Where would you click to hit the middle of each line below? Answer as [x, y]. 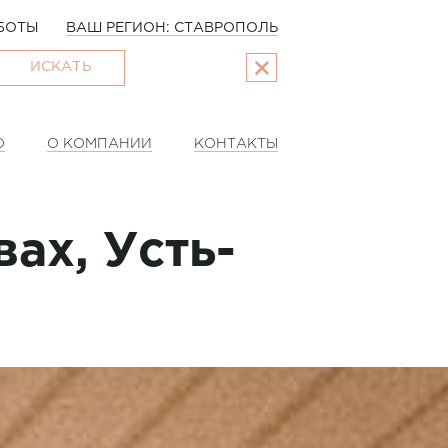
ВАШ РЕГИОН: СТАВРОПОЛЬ [171, 28]
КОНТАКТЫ [236, 144]
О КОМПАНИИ [100, 144]
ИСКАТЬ [60, 67]
